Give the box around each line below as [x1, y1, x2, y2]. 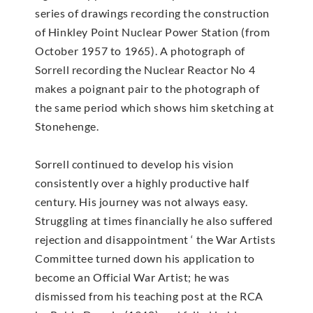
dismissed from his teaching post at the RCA [35, 289, 263, 303]
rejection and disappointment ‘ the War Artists [35, 232, 276, 246]
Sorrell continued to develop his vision [35, 156, 234, 170]
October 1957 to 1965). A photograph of [35, 43, 245, 57]
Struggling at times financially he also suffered [35, 213, 273, 227]
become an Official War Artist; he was [35, 270, 230, 284]
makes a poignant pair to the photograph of [35, 81, 260, 95]
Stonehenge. [35, 119, 99, 133]
